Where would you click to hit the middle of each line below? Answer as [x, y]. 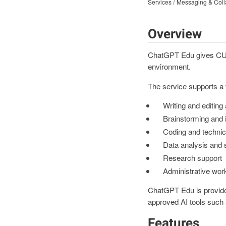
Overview [175, 34]
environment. [169, 67]
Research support [192, 157]
